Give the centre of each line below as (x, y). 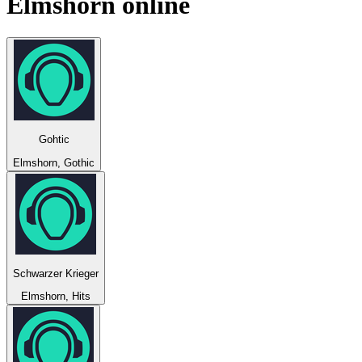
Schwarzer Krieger (56, 274)
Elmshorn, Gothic (54, 162)
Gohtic (54, 140)
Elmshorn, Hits (56, 297)
